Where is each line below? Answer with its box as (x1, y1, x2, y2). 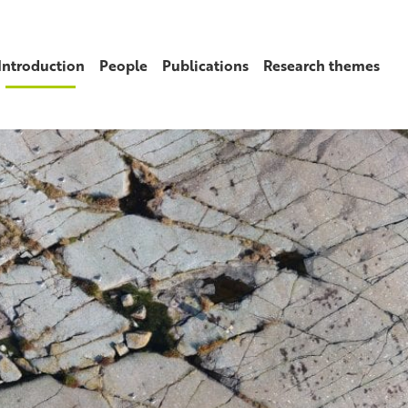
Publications (161, 54, 249, 76)
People (98, 54, 148, 76)
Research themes (262, 54, 380, 76)
